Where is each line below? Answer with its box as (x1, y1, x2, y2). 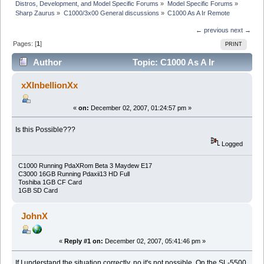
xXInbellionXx (21, 80, 78, 90)
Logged (220, 140, 243, 148)
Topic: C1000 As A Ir (130, 57, 214, 68)
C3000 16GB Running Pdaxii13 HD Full (18, 170, 130, 178)
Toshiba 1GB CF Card (18, 179, 82, 186)
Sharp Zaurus (15, 9, 55, 16)
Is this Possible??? (15, 125, 76, 134)
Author (33, 57, 62, 68)
